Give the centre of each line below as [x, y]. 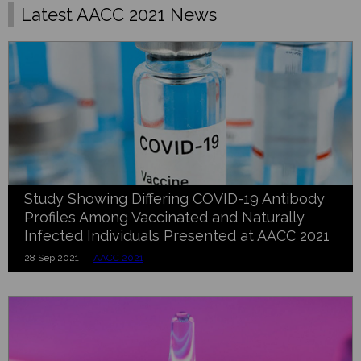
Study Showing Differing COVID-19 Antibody [174, 198]
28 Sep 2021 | [59, 257]
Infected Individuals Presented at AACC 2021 [177, 235]
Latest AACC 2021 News [119, 14]
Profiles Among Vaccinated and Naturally [164, 217]
